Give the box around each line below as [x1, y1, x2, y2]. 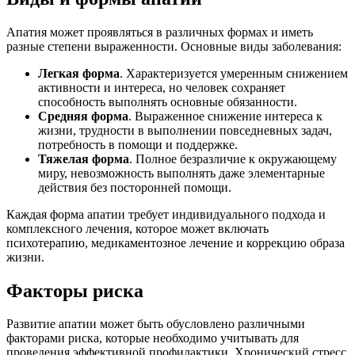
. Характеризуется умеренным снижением [120, 66, 348, 80]
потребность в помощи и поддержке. [38, 137, 238, 151]
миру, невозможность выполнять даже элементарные [38, 166, 325, 180]
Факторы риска [6, 280, 143, 301]
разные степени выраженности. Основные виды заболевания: [6, 39, 342, 53]
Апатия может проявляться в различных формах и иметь [6, 25, 313, 39]
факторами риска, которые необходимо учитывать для [6, 331, 299, 345]
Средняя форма [38, 109, 128, 123]
